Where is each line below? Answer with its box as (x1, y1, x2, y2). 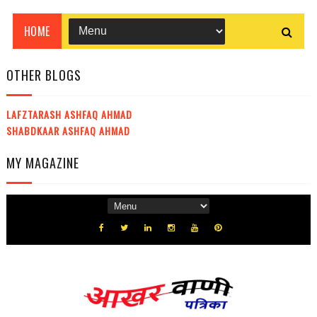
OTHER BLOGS (6, 65, 81, 84)
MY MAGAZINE (6, 153, 79, 172)
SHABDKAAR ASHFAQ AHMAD (6, 123, 130, 139)
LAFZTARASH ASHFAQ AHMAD (6, 107, 132, 122)
